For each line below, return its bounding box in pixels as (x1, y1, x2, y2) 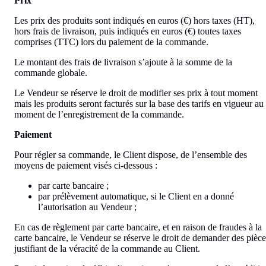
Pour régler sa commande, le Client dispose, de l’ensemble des (14, 149, 247, 160)
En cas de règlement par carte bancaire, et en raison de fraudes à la (14, 221, 262, 232)
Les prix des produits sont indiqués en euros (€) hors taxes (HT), (14, 15, 255, 26)
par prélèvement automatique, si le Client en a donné (38, 191, 234, 201)
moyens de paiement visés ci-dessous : (14, 160, 157, 170)
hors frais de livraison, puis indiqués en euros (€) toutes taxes (14, 26, 241, 36)
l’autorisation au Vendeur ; (38, 201, 137, 212)
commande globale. (14, 67, 87, 78)
